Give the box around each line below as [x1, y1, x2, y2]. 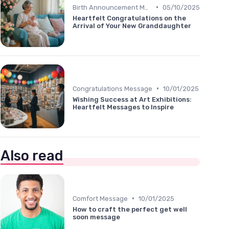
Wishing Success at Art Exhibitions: [73, 95, 192, 103]
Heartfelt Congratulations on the [73, 14, 186, 22]
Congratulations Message [73, 84, 152, 93]
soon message [73, 213, 120, 221]
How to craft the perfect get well [73, 205, 187, 213]
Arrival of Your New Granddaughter [73, 21, 191, 30]
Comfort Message [73, 194, 128, 202]
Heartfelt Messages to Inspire [73, 103, 174, 111]
